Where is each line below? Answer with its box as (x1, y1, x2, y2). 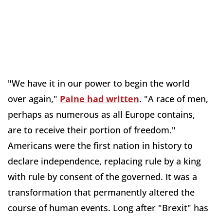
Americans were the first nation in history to (8, 139, 193, 151)
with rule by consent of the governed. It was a (8, 170, 197, 182)
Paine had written (60, 92, 139, 105)
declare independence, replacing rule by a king (8, 155, 201, 167)
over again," (8, 92, 60, 105)
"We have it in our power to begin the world (8, 77, 190, 89)
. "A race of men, (139, 92, 208, 105)
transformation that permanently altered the (8, 186, 195, 198)
